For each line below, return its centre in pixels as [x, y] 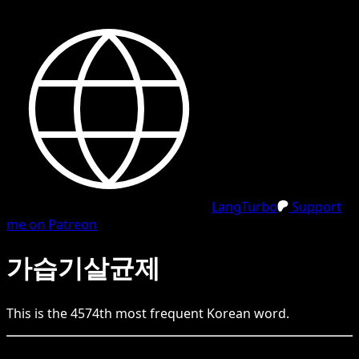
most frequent [159, 313]
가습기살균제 [83, 268]
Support [315, 207]
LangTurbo [244, 207]
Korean [229, 313]
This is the [38, 313]
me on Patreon [52, 224]
